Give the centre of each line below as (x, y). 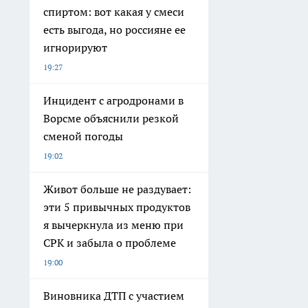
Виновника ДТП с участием (114, 295)
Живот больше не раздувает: (117, 189)
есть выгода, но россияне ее (114, 29)
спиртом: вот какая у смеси (114, 11)
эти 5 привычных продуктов (117, 207)
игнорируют (75, 47)
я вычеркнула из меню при (113, 224)
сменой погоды (83, 136)
